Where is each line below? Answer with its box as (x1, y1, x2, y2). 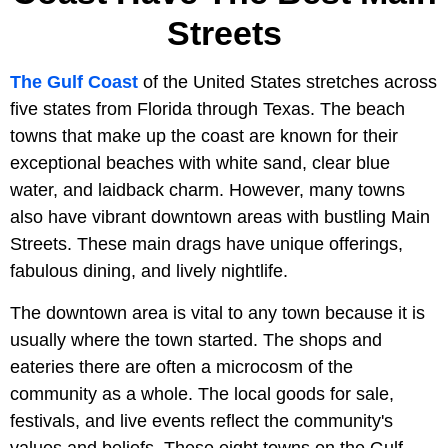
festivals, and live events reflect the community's (10, 410, 393, 431)
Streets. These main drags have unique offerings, (10, 233, 403, 254)
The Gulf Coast (10, 71, 138, 92)
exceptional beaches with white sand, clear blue (10, 152, 390, 173)
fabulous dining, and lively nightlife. (10, 260, 288, 281)
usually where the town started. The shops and (10, 329, 382, 350)
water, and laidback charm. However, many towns (10, 179, 405, 200)
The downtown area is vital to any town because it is (10, 302, 425, 323)
